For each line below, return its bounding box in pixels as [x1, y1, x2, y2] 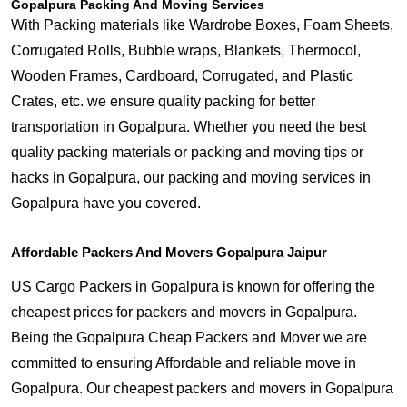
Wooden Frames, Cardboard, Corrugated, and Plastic [11, 68, 353, 84]
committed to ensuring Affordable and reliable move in [11, 355, 356, 371]
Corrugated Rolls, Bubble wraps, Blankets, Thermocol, [11, 43, 361, 58]
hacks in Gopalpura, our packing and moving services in [11, 170, 371, 185]
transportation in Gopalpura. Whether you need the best [11, 119, 366, 134]
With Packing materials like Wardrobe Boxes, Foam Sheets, [11, 17, 393, 33]
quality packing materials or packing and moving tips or [11, 144, 363, 160]
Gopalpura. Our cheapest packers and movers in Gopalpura [11, 381, 393, 396]
